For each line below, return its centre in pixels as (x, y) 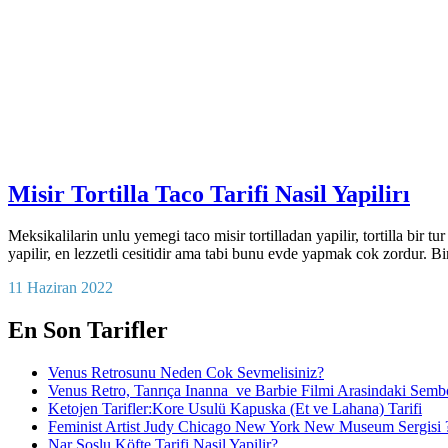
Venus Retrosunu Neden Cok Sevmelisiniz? (186, 373)
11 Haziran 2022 (60, 288)
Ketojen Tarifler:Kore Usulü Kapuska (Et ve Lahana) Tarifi (235, 409)
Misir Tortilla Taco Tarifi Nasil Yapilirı (209, 193)
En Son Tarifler (88, 330)
